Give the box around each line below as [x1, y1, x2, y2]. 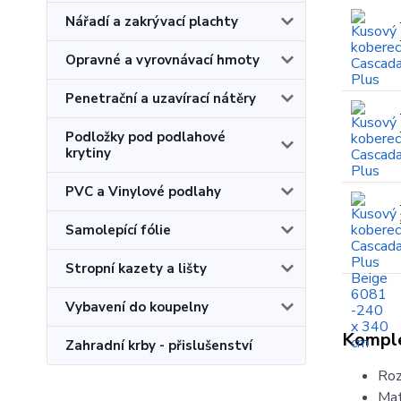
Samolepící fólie [65, 221, 171, 239]
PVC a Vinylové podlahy [65, 183, 221, 200]
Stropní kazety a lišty [65, 260, 207, 277]
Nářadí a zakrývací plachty [65, 13, 238, 30]
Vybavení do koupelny [65, 298, 209, 316]
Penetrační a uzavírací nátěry [65, 90, 256, 107]
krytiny [65, 144, 111, 162]
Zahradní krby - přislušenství [65, 337, 252, 354]
